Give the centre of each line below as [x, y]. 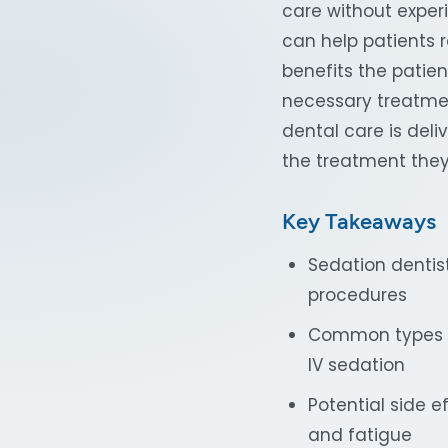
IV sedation [356, 365]
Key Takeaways [359, 221]
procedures [357, 295]
